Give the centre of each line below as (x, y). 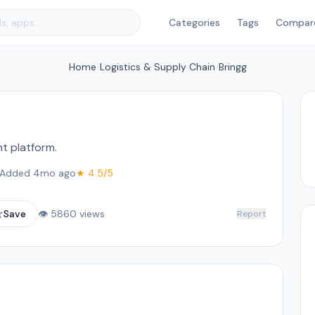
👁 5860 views (71, 214)
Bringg (232, 67)
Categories (194, 22)
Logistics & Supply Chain (157, 67)
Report (251, 214)
